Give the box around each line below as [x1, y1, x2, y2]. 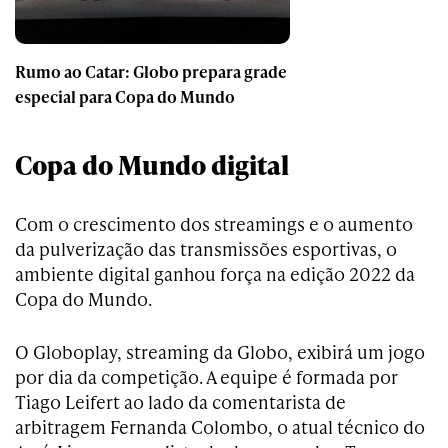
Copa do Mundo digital [15, 146, 289, 184]
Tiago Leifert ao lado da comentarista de [15, 389, 346, 415]
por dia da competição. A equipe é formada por [15, 364, 398, 390]
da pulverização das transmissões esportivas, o [15, 236, 397, 262]
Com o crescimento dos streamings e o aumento [15, 211, 413, 237]
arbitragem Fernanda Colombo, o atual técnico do [15, 414, 425, 440]
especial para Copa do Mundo [15, 85, 235, 109]
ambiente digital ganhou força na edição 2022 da [15, 261, 415, 287]
